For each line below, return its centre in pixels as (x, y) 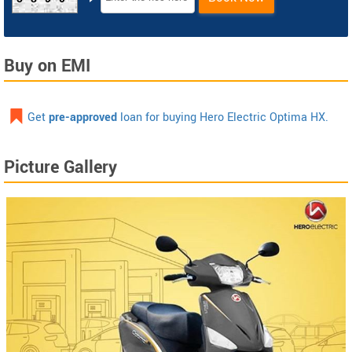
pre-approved (83, 117)
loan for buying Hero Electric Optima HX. (223, 117)
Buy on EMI (47, 66)
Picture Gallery (60, 167)
